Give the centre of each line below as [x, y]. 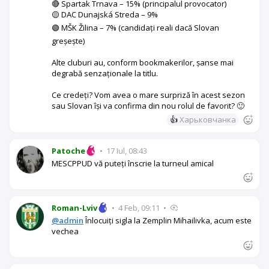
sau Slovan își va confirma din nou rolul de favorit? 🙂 [148, 105]
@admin [68, 220]
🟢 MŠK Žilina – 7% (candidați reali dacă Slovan [135, 27]
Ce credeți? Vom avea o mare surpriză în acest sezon [148, 95]
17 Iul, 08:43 [126, 150]
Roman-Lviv [74, 207]
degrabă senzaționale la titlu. [105, 73]
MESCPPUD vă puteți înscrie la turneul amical [133, 163]
